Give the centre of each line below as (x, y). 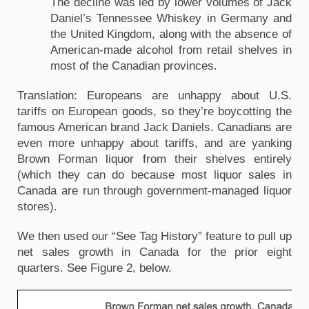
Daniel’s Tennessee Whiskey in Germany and (171, 18)
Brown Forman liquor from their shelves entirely (154, 159)
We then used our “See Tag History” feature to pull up (154, 236)
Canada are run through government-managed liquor (154, 190)
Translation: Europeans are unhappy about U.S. (154, 95)
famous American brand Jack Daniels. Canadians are (154, 127)
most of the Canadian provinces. (136, 66)
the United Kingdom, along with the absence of (171, 34)
